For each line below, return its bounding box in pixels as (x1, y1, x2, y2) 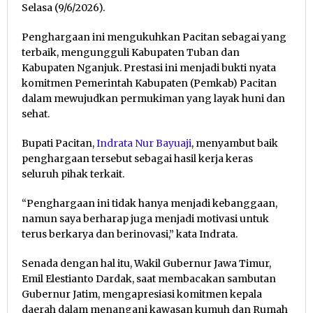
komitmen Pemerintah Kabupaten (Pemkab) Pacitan (22, 77, 277, 90)
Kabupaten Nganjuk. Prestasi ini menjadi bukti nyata (22, 61, 276, 75)
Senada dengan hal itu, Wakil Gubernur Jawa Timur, (22, 257, 271, 270)
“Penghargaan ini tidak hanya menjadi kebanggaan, (22, 197, 277, 210)
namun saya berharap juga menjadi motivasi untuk (22, 212, 269, 226)
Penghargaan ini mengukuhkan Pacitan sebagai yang (22, 31, 286, 44)
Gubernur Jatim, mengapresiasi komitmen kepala (22, 288, 262, 301)
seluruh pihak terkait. (22, 168, 124, 181)
